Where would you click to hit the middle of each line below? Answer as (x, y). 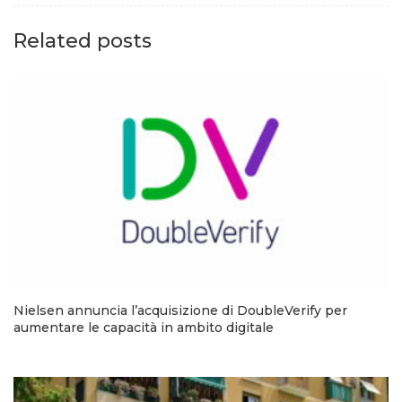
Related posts (83, 40)
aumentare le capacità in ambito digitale (144, 328)
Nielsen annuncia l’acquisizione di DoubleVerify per (180, 311)
